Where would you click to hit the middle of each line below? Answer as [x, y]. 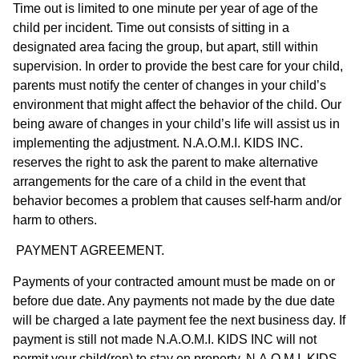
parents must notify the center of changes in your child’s [169, 85]
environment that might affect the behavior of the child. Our [177, 104]
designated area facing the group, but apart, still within [165, 46]
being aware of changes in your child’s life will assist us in [176, 123]
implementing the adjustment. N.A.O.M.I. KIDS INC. [158, 143]
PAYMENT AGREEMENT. [90, 251]
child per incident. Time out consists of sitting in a [151, 27]
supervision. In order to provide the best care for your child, [178, 66]
